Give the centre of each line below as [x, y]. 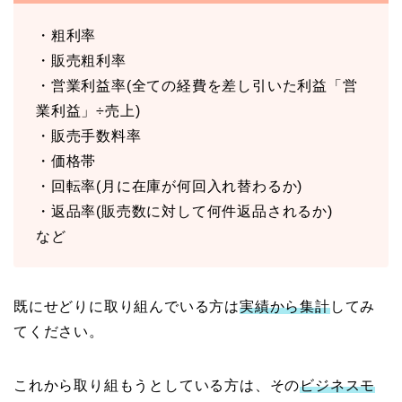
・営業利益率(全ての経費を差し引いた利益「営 [197, 86]
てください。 [59, 332]
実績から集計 [285, 307]
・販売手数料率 [89, 136]
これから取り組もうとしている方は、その [157, 386]
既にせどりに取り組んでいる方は [127, 307]
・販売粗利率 [81, 61]
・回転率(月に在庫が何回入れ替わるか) [170, 187]
